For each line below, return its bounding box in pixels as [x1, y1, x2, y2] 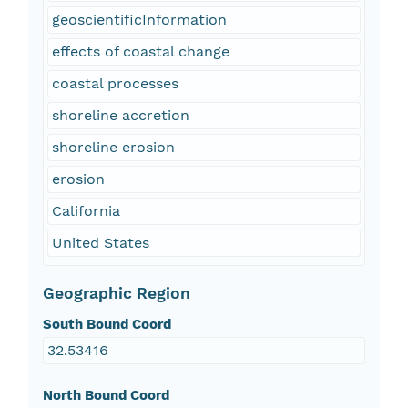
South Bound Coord [42, 316, 171, 333]
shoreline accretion [51, 107, 189, 125]
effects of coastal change [51, 43, 229, 61]
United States [51, 234, 149, 252]
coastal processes [51, 75, 178, 93]
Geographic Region [42, 284, 190, 303]
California [51, 202, 120, 220]
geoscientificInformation [51, 11, 227, 29]
